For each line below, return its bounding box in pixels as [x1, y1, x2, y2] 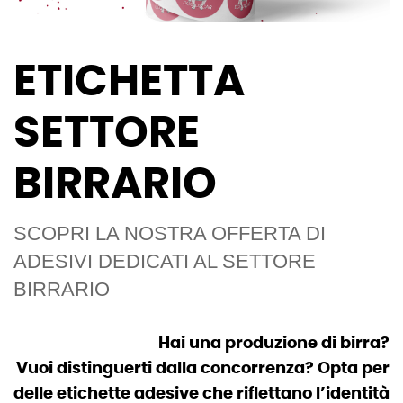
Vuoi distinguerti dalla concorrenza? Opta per [16, 361, 390, 378]
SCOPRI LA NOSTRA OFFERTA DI [13, 222, 326, 246]
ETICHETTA [13, 61, 245, 105]
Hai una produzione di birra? [158, 336, 390, 353]
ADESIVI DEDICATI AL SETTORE [13, 250, 316, 273]
